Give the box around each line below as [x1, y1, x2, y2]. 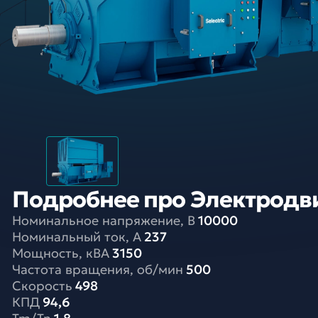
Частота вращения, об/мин [12, 261, 183, 278]
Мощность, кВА [12, 245, 109, 261]
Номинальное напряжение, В [12, 212, 195, 229]
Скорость [12, 278, 72, 294]
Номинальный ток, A [12, 229, 141, 245]
